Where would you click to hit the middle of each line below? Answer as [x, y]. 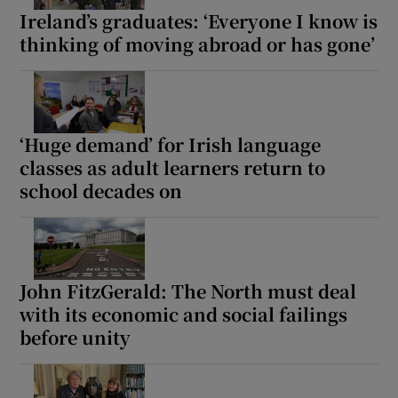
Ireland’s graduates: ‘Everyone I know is [199, 20]
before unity [76, 337]
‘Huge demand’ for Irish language [171, 144]
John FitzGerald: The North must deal [188, 291]
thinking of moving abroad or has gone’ [198, 44]
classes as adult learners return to [173, 167]
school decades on [101, 190]
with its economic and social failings [184, 314]
